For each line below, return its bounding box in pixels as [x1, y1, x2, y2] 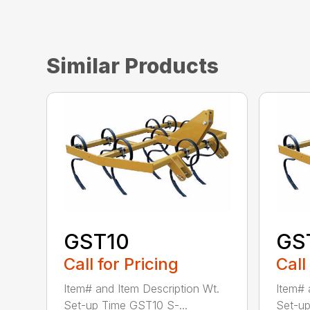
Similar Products [46, 53, 219, 79]
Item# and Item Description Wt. [64, 282, 220, 296]
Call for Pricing [64, 254, 179, 275]
